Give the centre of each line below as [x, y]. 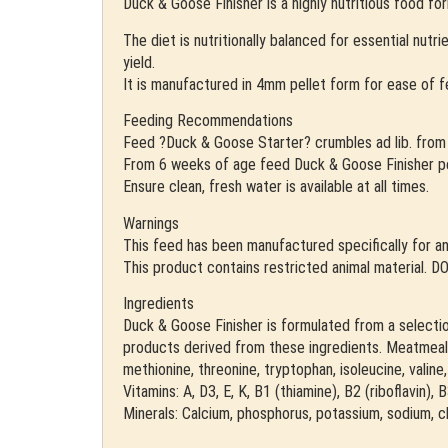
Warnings [151, 223]
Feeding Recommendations [208, 121]
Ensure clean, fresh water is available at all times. [276, 187]
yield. [139, 62]
